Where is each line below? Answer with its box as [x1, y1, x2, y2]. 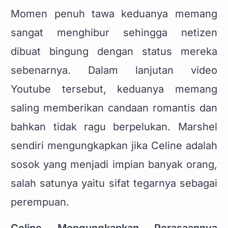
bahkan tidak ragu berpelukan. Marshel [11, 120, 217, 133]
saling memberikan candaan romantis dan [11, 101, 217, 114]
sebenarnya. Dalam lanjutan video [11, 64, 217, 76]
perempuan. [11, 195, 70, 208]
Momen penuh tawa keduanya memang [11, 7, 217, 20]
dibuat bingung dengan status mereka [11, 45, 217, 58]
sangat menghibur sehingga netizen [11, 26, 217, 39]
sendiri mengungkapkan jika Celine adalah [11, 139, 217, 152]
